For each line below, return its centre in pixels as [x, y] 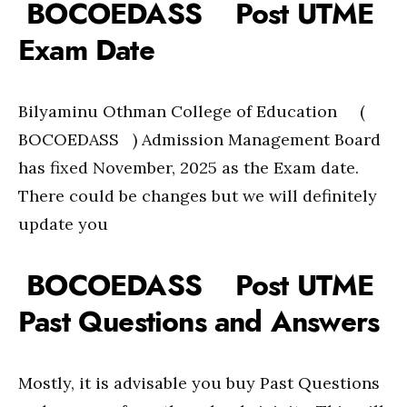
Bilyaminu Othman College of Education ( [192, 111]
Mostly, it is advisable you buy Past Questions [199, 383]
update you [63, 224]
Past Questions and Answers [199, 322]
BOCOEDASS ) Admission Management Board [199, 139]
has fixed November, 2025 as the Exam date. [189, 168]
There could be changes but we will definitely [198, 196]
